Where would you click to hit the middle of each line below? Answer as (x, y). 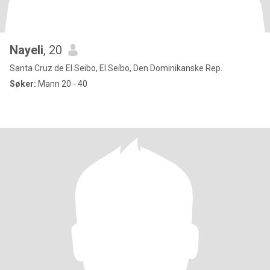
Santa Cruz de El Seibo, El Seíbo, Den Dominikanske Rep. (116, 68)
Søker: (23, 84)
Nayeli (27, 50)
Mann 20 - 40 (62, 84)
